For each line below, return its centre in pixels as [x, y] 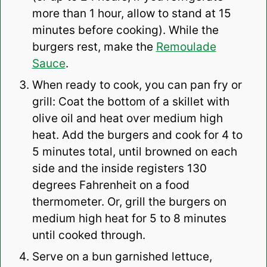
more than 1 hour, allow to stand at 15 [131, 14]
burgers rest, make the [94, 47]
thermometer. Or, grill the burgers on [129, 202]
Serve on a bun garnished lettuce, [122, 257]
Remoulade [186, 47]
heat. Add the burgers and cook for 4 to [137, 135]
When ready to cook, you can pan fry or [137, 85]
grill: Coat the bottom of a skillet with [131, 102]
